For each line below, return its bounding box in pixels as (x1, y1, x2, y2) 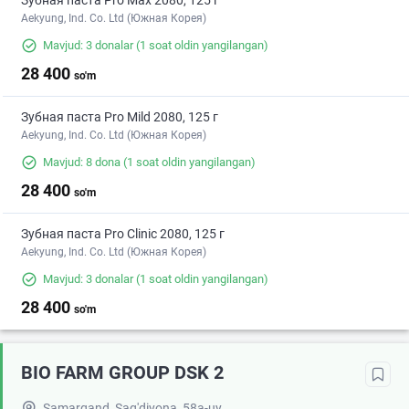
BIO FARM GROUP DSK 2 (21, 362, 224, 384)
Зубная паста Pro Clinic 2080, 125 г (21, 226, 225, 242)
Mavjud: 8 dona (43, 155, 121, 170)
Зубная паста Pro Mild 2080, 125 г (21, 110, 218, 125)
